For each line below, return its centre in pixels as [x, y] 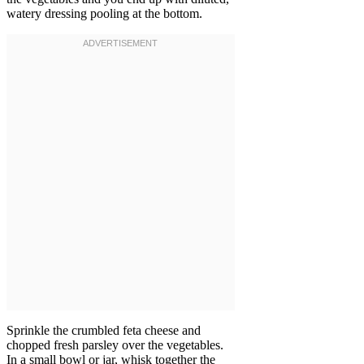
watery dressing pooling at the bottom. [104, 14]
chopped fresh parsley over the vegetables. [115, 345]
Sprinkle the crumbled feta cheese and [104, 331]
